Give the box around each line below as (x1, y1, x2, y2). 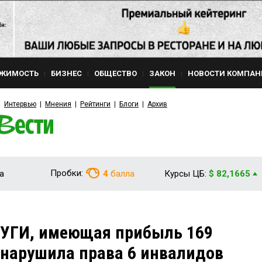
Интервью (4, 100, 36, 108)
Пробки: (50, 168, 83, 178)
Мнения (45, 100, 71, 108)
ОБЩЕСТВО (94, 69, 137, 78)
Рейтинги (80, 100, 111, 108)
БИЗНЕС (51, 69, 82, 78)
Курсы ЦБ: (164, 168, 206, 179)
